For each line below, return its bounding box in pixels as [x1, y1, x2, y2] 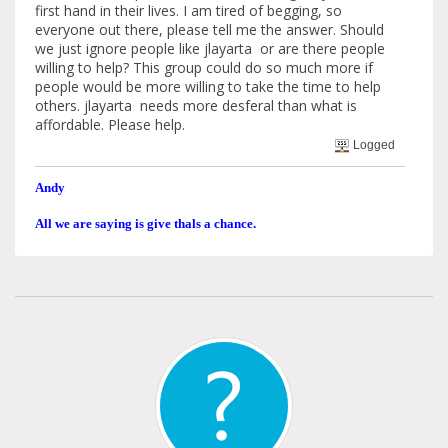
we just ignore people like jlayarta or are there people [35, 38, 385, 58]
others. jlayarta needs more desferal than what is [35, 95, 357, 115]
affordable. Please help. [35, 114, 185, 134]
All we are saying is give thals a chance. [35, 215, 256, 231]
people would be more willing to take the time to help [35, 76, 381, 96]
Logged [350, 137, 396, 152]
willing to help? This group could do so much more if [35, 57, 373, 77]
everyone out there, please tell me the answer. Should [35, 19, 384, 39]
